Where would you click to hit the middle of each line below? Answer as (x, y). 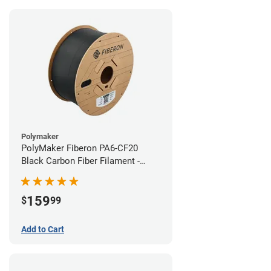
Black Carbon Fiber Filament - (80, 161)
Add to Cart (43, 230)
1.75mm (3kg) (49, 174)
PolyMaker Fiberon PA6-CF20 (80, 149)
